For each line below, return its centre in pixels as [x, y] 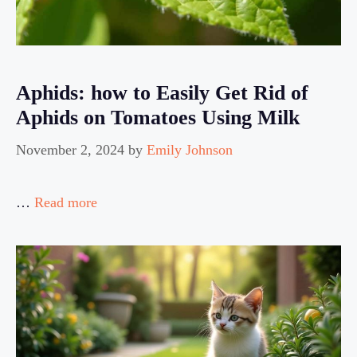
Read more [66, 202]
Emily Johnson [190, 149]
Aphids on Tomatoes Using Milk [158, 117]
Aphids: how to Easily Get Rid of [162, 92]
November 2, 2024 [70, 149]
